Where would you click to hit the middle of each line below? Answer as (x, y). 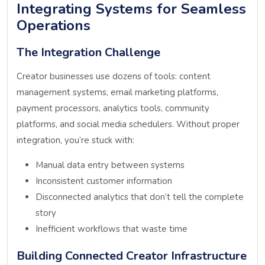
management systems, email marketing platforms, (117, 92)
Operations (54, 25)
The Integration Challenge (88, 52)
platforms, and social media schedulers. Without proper (128, 124)
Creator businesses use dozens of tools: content (114, 76)
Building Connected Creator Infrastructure (132, 256)
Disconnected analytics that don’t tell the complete (140, 197)
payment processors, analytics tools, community (113, 108)
